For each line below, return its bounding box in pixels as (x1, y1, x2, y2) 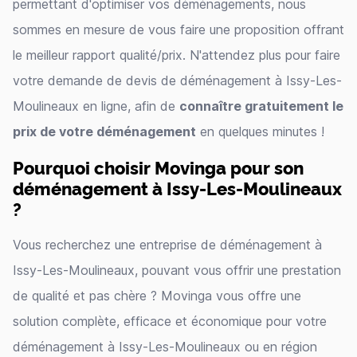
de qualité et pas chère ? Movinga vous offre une (13, 288, 301, 304)
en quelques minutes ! (196, 124, 324, 139)
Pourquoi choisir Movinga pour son (13, 155, 304, 179)
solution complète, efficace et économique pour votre (13, 313, 327, 329)
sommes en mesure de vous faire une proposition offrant (13, 22, 344, 37)
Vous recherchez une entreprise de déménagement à (13, 237, 322, 253)
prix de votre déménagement (13, 124, 196, 139)
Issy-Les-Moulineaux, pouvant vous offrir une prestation (13, 262, 341, 278)
